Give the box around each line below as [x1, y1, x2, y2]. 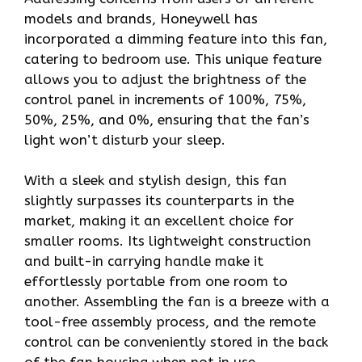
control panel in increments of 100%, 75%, [24, 90, 306, 107]
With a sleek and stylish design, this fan [24, 172, 287, 189]
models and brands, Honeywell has [24, 10, 258, 27]
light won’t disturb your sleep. [24, 131, 225, 148]
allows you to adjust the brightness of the [24, 70, 306, 87]
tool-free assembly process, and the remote [24, 314, 316, 330]
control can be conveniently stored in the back [24, 334, 328, 351]
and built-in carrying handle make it [24, 253, 263, 270]
